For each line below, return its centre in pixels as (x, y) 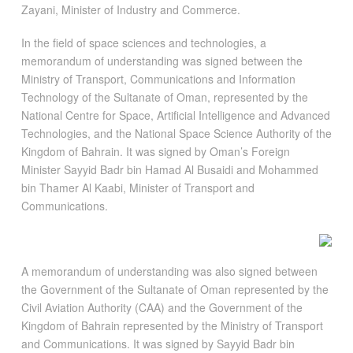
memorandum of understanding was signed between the (162, 60)
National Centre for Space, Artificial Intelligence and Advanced (175, 115)
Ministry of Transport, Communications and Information (158, 78)
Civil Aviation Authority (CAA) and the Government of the (162, 307)
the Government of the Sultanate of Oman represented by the (175, 289)
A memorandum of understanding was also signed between (169, 271)
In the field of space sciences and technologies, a (143, 42)
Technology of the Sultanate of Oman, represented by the (164, 97)
